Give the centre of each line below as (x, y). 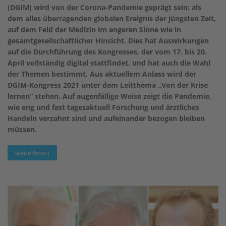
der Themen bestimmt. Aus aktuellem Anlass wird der (102, 74)
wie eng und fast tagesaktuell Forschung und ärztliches (103, 107)
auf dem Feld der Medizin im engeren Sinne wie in (94, 29)
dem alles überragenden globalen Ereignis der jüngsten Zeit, (112, 18)
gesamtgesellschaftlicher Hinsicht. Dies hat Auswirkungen (108, 40)
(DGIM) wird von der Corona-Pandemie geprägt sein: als (104, 7)
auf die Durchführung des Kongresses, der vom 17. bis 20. (107, 51)
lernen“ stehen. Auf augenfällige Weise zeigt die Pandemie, (109, 96)
